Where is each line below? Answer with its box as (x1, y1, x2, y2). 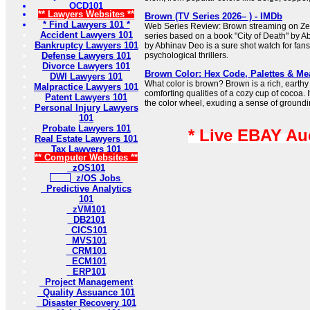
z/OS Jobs (70, 173, 123, 183)
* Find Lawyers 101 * (42, 19, 130, 30)
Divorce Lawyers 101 (42, 61, 130, 71)
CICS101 (65, 225, 107, 235)
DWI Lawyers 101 (50, 71, 122, 82)
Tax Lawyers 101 (51, 144, 121, 154)
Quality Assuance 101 (37, 287, 135, 298)
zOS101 (67, 163, 105, 173)
